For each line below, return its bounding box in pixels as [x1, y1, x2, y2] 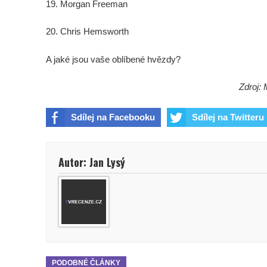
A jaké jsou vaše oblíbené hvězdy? [46, 54, 181, 64]
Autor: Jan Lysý [58, 154, 125, 170]
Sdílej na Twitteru [192, 111, 264, 122]
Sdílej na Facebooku [71, 111, 155, 122]
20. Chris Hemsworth [46, 26, 129, 37]
